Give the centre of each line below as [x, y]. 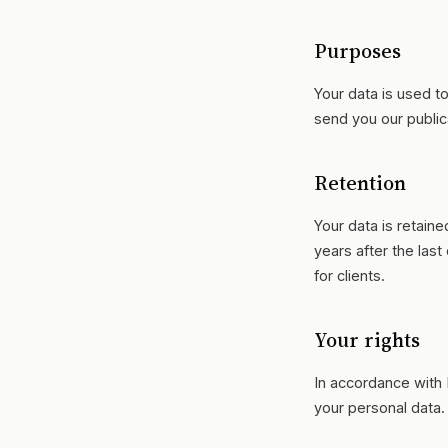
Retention [360, 183]
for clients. [349, 275]
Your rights [367, 340]
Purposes [357, 51]
